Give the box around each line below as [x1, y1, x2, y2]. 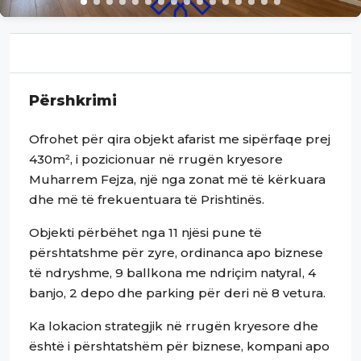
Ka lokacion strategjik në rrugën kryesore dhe [29, 318, 318, 334]
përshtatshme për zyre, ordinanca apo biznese [29, 245, 323, 260]
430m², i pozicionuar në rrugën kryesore [29, 151, 283, 167]
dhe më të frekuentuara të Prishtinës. [29, 192, 264, 207]
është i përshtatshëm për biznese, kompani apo [29, 338, 330, 354]
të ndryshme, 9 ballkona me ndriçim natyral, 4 [29, 265, 316, 280]
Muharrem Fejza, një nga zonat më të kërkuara [29, 172, 326, 187]
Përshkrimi [29, 92, 117, 110]
